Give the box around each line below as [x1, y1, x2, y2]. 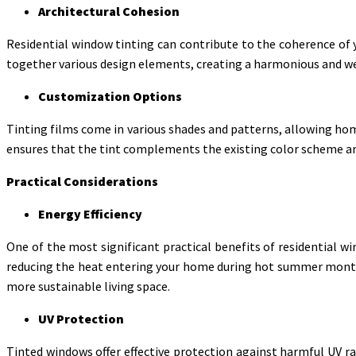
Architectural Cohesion [38, 2, 180, 19]
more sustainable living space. [6, 277, 170, 294]
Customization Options [38, 87, 182, 104]
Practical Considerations [6, 172, 158, 189]
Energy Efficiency [38, 205, 142, 222]
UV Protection [38, 310, 124, 327]
